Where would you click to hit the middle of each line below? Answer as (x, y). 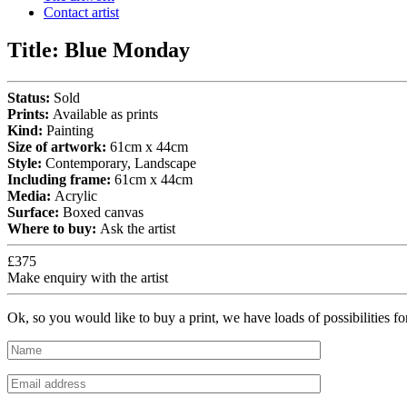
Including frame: (61, 180)
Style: (26, 164)
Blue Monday (127, 50)
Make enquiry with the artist (88, 278)
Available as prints (105, 114)
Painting (70, 131)
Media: (31, 196)
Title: (36, 50)
